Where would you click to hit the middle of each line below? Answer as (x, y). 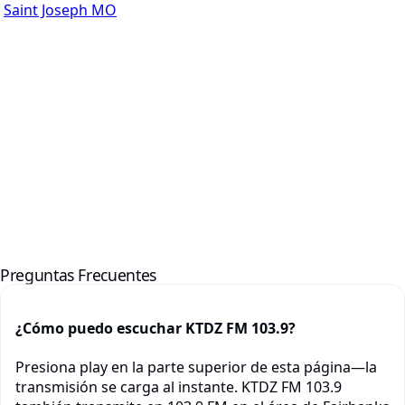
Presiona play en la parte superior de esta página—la (196, 367)
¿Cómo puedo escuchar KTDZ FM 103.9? (155, 329)
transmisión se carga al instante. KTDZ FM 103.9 (179, 387)
